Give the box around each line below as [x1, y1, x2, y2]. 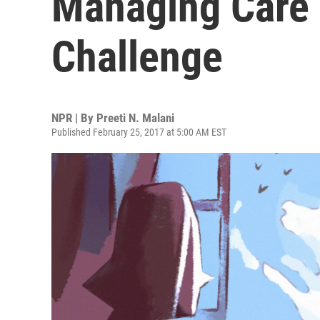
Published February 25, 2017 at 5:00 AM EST [51, 126, 226, 138]
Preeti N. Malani [96, 111, 174, 125]
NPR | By [51, 111, 96, 125]
